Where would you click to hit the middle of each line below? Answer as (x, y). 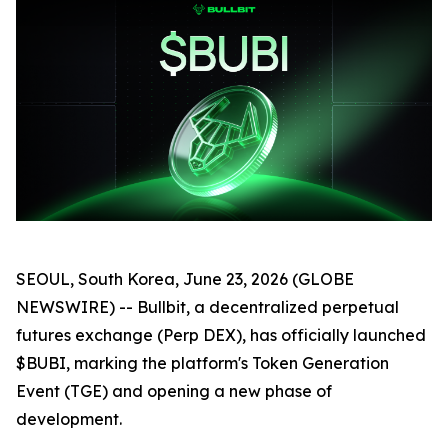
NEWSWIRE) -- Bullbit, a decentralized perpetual (207, 306)
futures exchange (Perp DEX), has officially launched (221, 334)
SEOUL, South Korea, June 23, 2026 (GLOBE (185, 278)
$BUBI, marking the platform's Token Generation (202, 362)
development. (69, 418)
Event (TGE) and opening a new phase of (174, 390)
